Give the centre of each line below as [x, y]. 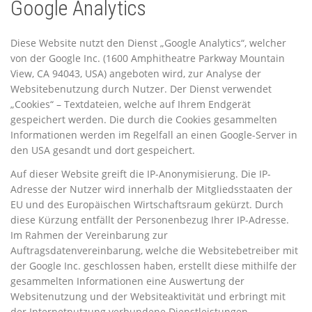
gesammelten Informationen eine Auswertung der [127, 281]
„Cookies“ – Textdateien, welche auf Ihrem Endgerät [131, 104]
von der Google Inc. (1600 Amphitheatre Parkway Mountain [148, 58]
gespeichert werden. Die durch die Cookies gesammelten [144, 119]
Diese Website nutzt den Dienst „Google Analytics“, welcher [148, 42]
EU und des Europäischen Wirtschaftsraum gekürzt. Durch [147, 204]
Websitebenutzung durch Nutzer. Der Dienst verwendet [141, 88]
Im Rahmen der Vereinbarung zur [89, 235]
